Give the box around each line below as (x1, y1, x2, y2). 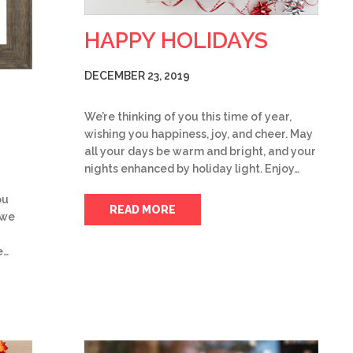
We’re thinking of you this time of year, (84, 110, 292, 124)
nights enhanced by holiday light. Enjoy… (84, 162, 299, 176)
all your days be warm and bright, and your (84, 145, 316, 158)
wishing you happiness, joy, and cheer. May (84, 128, 313, 141)
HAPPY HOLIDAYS (84, 28, 268, 54)
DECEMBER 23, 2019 (84, 69, 190, 83)
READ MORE (110, 203, 176, 217)
